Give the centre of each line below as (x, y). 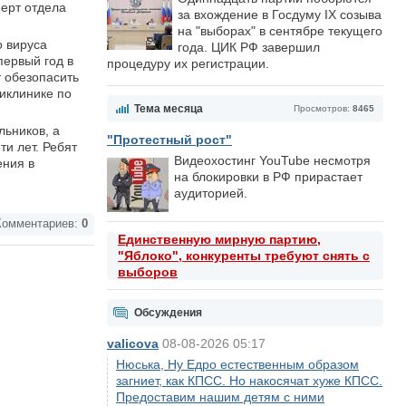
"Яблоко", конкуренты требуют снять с (244, 256)
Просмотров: (323, 108)
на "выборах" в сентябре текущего (280, 31)
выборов (148, 272)
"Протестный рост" (169, 140)
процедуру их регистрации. (188, 63)
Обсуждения (168, 313)
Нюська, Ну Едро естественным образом (237, 364)
